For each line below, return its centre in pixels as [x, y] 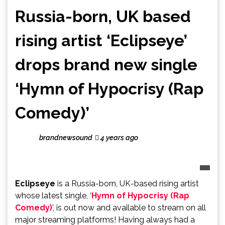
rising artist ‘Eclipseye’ [101, 40]
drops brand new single [106, 64]
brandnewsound [66, 137]
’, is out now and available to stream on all [129, 207]
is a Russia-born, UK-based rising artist [127, 183]
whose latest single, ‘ [53, 195]
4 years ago [119, 137]
